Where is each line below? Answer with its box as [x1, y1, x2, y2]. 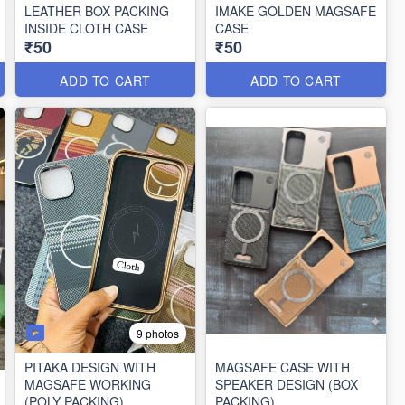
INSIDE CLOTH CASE [24, 19, 149, 37]
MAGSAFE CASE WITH [215, 358, 351, 376]
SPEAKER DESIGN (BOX [215, 375, 359, 393]
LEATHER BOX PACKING [24, 2, 170, 20]
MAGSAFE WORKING [24, 375, 152, 393]
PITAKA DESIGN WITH [24, 358, 156, 376]
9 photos [137, 325, 180, 341]
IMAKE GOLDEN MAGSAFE [215, 2, 377, 20]
